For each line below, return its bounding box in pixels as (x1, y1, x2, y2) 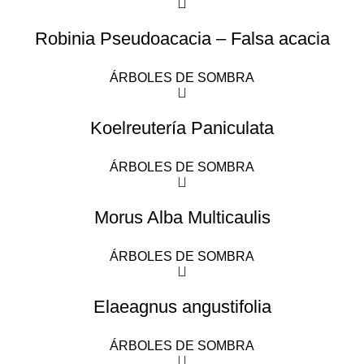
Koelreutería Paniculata (90, 118, 274, 138)
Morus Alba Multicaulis (93, 207, 271, 227)
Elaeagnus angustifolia (93, 297, 271, 317)
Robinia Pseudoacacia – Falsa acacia (34, 28, 330, 49)
